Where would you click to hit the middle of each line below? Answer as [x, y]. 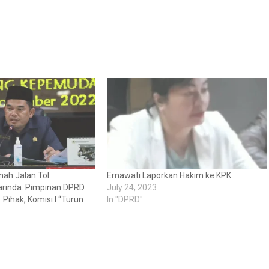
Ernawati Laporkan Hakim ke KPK [169, 176]
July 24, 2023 [131, 188]
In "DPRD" [125, 200]
